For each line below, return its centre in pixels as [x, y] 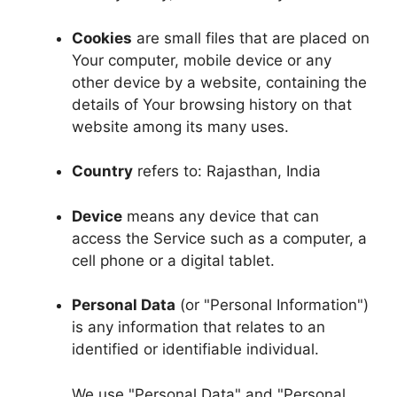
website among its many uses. [180, 126]
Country [102, 171]
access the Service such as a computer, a [219, 238]
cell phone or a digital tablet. [173, 260]
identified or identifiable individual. [195, 349]
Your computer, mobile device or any [202, 60]
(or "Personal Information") [272, 305]
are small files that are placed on [251, 38]
